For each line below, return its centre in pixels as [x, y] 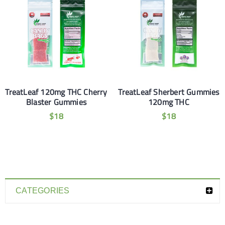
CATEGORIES [43, 191]
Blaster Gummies [56, 102]
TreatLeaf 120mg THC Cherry [56, 92]
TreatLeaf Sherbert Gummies [169, 92]
